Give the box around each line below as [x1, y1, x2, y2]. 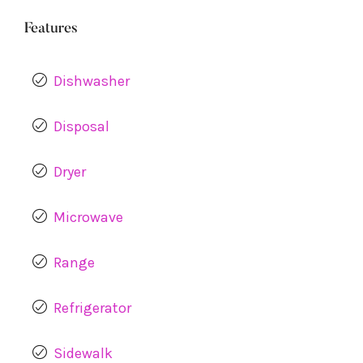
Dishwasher [53, 72, 130, 90]
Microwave [53, 208, 123, 226]
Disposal [53, 117, 109, 135]
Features [24, 22, 78, 36]
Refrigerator [53, 299, 131, 317]
